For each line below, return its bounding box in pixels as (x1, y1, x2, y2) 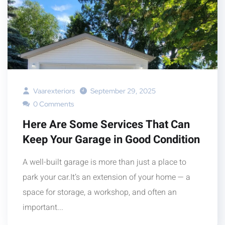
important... (23, 201, 63, 213)
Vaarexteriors (32, 86, 75, 95)
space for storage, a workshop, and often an (23, 186, 177, 198)
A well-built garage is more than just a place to (23, 156, 186, 168)
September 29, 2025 (90, 86, 156, 95)
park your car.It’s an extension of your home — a (23, 171, 190, 183)
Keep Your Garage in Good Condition (23, 131, 200, 148)
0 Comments (32, 99, 74, 108)
